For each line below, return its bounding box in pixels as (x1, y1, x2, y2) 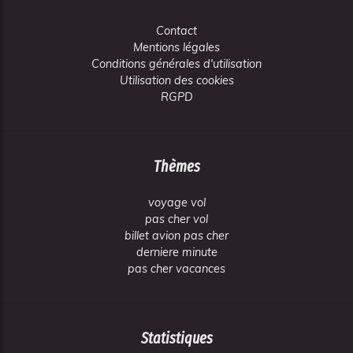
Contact (156, 24, 197, 38)
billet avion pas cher (124, 229, 229, 243)
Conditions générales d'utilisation (91, 57, 262, 71)
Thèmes (153, 157, 200, 176)
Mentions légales (133, 40, 220, 54)
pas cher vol (145, 212, 208, 226)
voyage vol (147, 195, 206, 210)
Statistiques (140, 329, 213, 347)
